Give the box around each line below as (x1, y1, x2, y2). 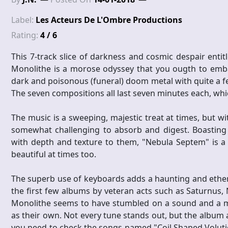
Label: (11, 14, 36, 26)
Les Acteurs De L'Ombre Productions (36, 14, 182, 26)
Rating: (11, 30, 40, 41)
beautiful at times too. (11, 149, 96, 160)
